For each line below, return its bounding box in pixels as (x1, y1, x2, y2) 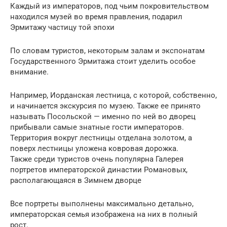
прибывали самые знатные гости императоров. (10, 123, 184, 132)
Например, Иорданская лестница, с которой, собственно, (10, 91, 217, 100)
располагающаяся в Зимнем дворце (10, 176, 141, 185)
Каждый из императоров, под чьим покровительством (10, 2, 209, 11)
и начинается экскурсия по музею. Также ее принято (10, 101, 201, 111)
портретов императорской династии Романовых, (10, 165, 187, 175)
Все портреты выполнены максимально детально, (10, 199, 194, 209)
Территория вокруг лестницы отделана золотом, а (10, 133, 192, 143)
